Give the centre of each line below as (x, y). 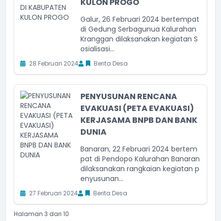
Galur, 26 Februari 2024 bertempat (140, 19)
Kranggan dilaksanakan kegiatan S (139, 39)
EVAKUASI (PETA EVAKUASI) (137, 108)
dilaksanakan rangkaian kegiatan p (140, 169)
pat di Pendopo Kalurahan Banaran (140, 159)
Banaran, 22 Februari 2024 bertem (139, 149)
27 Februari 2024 (53, 193)
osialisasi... (97, 49)
